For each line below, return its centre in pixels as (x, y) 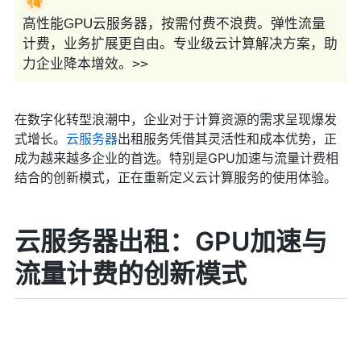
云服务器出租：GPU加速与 (170, 242)
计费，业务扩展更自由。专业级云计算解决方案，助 (180, 44)
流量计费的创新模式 (130, 274)
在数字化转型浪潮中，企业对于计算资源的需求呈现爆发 (175, 120)
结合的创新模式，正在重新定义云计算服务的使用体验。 (175, 178)
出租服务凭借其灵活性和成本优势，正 (227, 139)
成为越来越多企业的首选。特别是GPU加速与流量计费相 (176, 158)
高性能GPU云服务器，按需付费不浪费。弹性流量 (174, 24)
